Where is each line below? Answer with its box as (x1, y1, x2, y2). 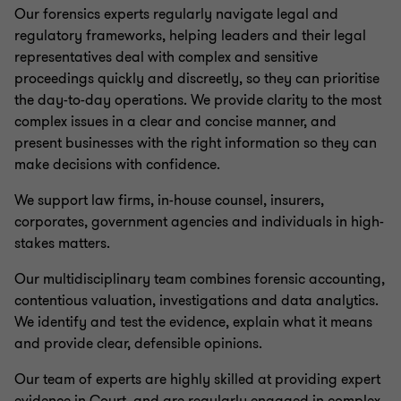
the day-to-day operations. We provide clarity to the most (14, 90, 381, 110)
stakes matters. (14, 234, 110, 253)
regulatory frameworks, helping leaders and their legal (14, 26, 366, 46)
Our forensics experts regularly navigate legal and (14, 4, 338, 24)
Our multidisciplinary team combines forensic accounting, (14, 269, 385, 289)
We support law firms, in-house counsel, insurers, (14, 191, 324, 210)
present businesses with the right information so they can (14, 133, 377, 153)
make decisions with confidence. (14, 155, 220, 175)
